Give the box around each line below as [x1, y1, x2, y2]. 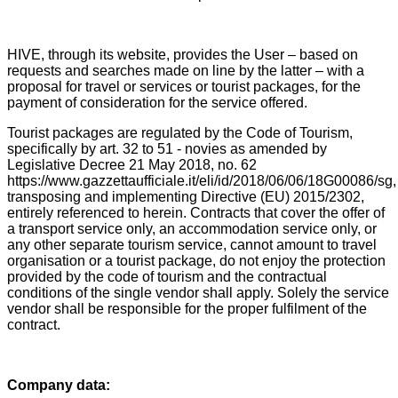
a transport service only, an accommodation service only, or [7, 220, 377, 236]
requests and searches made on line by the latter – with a [7, 62, 364, 78]
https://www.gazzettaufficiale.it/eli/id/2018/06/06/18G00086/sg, [7, 172, 396, 188]
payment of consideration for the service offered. [7, 94, 307, 110]
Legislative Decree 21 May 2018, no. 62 [7, 156, 257, 172]
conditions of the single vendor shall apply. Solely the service [7, 284, 389, 300]
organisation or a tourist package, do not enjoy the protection [7, 252, 386, 268]
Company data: [7, 377, 110, 393]
